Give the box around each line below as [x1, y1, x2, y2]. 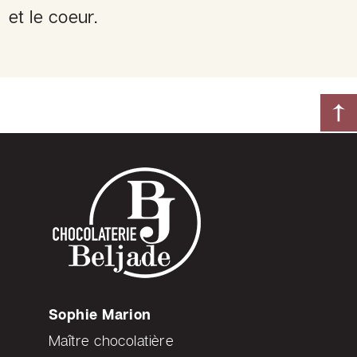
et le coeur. [9, 6, 98, 28]
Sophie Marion [49, 305, 151, 324]
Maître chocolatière [49, 331, 175, 350]
